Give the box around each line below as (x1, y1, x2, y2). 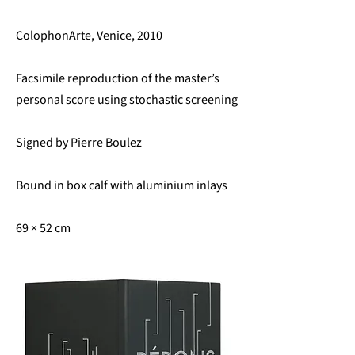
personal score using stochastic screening (16, 91, 238, 109)
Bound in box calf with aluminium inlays (16, 177, 227, 194)
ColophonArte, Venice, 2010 (16, 27, 162, 44)
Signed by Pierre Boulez (16, 134, 142, 151)
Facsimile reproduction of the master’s (16, 70, 219, 87)
